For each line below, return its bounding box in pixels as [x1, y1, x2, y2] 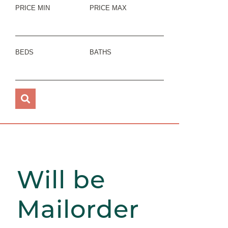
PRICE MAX [90, 4, 127, 12]
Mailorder [17, 194, 140, 224]
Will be [17, 165, 106, 194]
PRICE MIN [15, 4, 50, 12]
